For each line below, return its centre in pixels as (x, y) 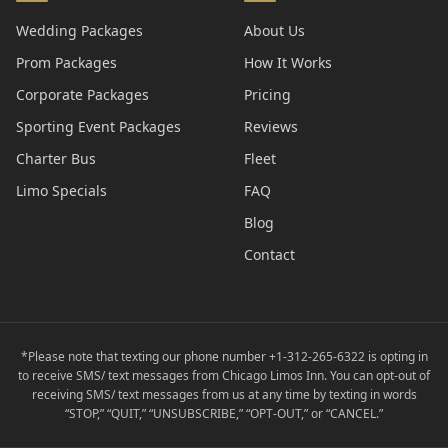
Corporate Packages (82, 94)
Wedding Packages (79, 30)
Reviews (271, 126)
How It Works (288, 62)
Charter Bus (56, 158)
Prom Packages (66, 62)
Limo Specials (61, 190)
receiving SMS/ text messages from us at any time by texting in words (224, 394)
